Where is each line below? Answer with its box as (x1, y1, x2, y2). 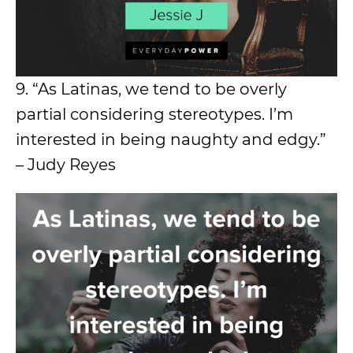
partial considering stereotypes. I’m (16, 105, 293, 124)
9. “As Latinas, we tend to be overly (16, 80, 287, 99)
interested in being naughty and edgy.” (16, 130, 326, 150)
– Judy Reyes (16, 155, 116, 175)
